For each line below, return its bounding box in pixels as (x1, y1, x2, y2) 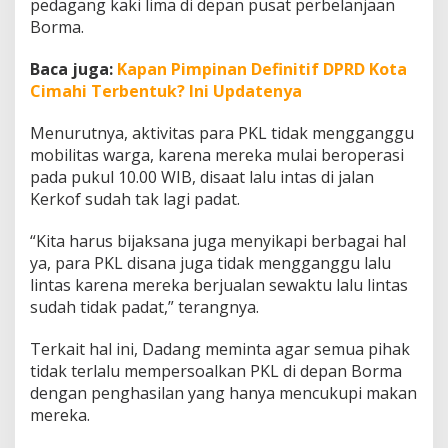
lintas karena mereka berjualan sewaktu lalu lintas (30, 274, 408, 297)
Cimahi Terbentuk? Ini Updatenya (30, 80, 302, 103)
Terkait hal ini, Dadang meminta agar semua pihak (30, 338, 410, 361)
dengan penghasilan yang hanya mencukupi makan (30, 382, 417, 405)
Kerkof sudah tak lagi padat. (30, 188, 240, 211)
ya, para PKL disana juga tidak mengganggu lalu (30, 252, 391, 275)
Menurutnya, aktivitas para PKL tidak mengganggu (30, 122, 414, 145)
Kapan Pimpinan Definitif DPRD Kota (117, 58, 407, 81)
